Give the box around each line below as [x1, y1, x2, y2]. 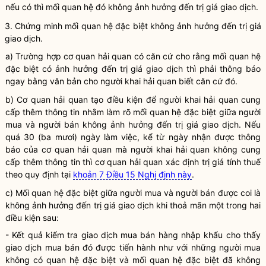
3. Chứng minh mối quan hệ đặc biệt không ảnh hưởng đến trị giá [5, 21, 261, 31]
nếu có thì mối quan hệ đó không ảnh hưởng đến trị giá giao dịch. [5, 2, 258, 12]
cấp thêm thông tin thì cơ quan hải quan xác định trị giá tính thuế [5, 157, 261, 167]
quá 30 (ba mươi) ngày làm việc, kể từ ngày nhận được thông [5, 132, 261, 142]
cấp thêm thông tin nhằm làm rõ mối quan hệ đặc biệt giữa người [5, 107, 261, 117]
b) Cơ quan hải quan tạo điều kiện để [5, 94, 160, 104]
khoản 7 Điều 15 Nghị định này [73, 169, 192, 179]
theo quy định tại [5, 169, 73, 179]
